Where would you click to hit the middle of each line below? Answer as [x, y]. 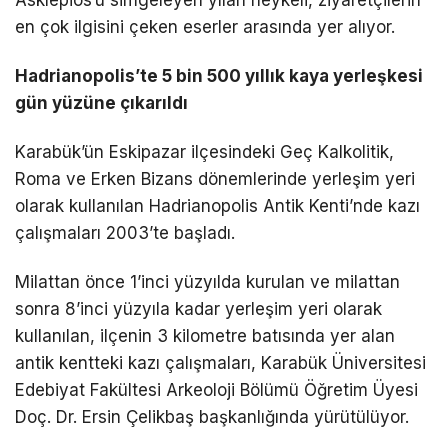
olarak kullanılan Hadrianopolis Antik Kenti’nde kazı [217, 205]
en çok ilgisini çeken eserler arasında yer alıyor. [205, 26]
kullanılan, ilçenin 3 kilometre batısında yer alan [205, 336]
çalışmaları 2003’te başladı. [125, 232]
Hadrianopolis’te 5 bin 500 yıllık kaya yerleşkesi [219, 75]
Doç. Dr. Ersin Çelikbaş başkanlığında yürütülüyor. [212, 417]
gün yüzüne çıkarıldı [101, 102]
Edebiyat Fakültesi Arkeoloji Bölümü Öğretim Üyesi [216, 390]
